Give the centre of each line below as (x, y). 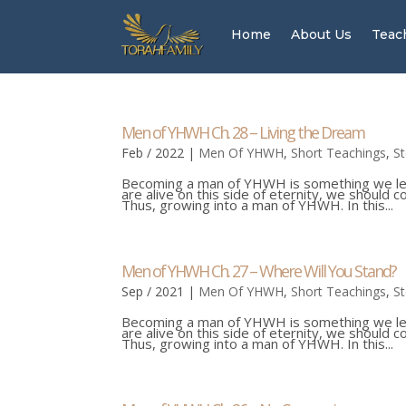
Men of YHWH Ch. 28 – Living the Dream (243, 132)
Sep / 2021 (153, 291)
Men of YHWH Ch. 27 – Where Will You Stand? (259, 271)
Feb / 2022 (153, 153)
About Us (322, 34)
